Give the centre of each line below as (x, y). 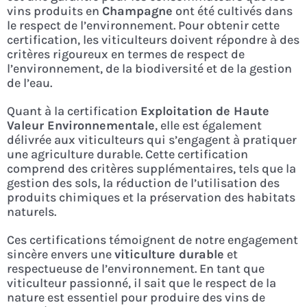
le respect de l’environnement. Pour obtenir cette (143, 25)
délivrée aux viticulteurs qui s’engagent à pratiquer (151, 139)
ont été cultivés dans (232, 11)
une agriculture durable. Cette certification (127, 154)
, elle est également (208, 125)
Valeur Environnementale (81, 125)
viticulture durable (169, 254)
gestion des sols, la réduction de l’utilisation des (143, 183)
